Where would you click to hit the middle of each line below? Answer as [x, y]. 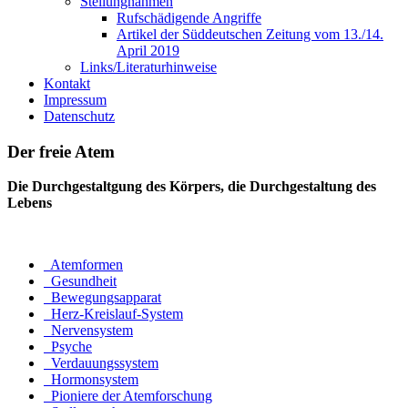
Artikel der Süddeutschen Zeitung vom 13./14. [250, 34]
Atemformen [85, 265]
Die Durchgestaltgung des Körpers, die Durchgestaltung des [192, 187]
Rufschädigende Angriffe [189, 18]
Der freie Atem [61, 151]
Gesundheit [82, 281]
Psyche [70, 347]
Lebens [30, 203]
